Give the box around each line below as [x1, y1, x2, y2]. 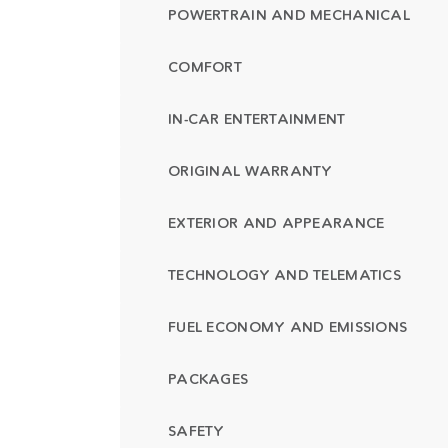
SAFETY [168, 422, 225, 440]
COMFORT [168, 58, 242, 76]
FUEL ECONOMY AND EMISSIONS [168, 318, 408, 336]
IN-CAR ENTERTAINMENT [168, 110, 346, 128]
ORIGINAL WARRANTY [168, 162, 333, 180]
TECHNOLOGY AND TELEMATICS [168, 266, 401, 284]
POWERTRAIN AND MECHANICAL [168, 6, 410, 24]
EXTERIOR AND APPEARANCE [168, 214, 385, 232]
